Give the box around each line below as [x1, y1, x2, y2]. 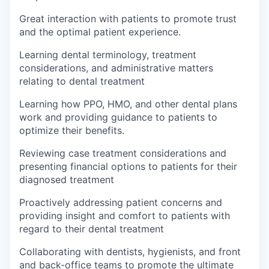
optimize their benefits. [19, 124, 124, 136]
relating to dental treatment [19, 75, 145, 87]
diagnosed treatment [19, 174, 114, 186]
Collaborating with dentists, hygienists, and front [19, 246, 241, 258]
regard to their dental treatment [19, 223, 164, 235]
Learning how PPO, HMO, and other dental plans [19, 98, 237, 110]
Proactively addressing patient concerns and [19, 196, 222, 208]
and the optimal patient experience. [19, 26, 181, 38]
